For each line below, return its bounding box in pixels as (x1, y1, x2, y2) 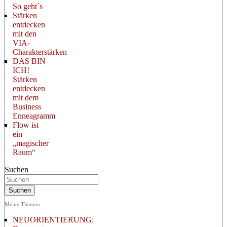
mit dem (13, 93, 39, 102)
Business (13, 102, 41, 111)
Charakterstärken (13, 47, 67, 56)
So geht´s (13, 2, 43, 11)
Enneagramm (13, 111, 55, 120)
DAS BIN (13, 56, 46, 65)
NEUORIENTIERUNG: (13, 215, 94, 224)
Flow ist (13, 120, 39, 129)
